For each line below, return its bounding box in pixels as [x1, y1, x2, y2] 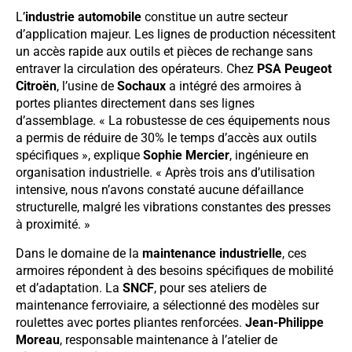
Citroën [16, 79, 57, 94]
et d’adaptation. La [16, 280, 123, 295]
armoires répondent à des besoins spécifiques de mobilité [16, 262, 333, 278]
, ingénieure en [229, 148, 309, 163]
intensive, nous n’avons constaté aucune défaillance [16, 182, 303, 198]
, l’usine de [57, 79, 117, 94]
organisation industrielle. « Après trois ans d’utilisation [16, 165, 315, 181]
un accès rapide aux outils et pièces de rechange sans [16, 44, 313, 60]
